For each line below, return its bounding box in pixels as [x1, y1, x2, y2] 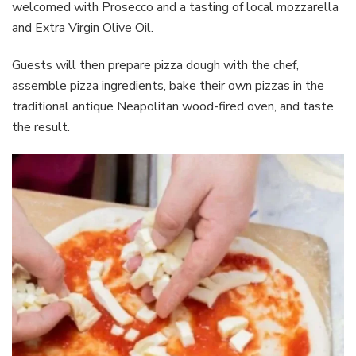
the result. [12, 118, 73, 137]
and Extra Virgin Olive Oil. [12, 19, 157, 37]
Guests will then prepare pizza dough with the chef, [12, 56, 299, 75]
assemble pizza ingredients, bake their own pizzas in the [12, 77, 324, 95]
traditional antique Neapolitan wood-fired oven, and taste [12, 98, 334, 116]
